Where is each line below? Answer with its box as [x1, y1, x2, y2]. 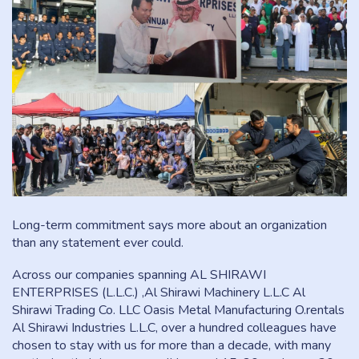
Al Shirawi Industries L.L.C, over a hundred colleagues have [12, 319, 337, 337]
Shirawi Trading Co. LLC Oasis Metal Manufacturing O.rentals [12, 301, 345, 319]
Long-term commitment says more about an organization [12, 216, 327, 234]
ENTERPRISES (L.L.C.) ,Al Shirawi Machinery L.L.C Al [12, 284, 305, 301]
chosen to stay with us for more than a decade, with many [12, 337, 331, 354]
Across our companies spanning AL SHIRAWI [12, 266, 266, 284]
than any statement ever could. [12, 234, 184, 252]
